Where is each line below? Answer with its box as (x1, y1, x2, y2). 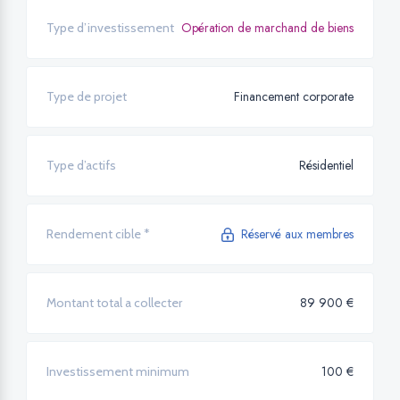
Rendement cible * (46, 226, 150, 243)
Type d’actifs (46, 157, 116, 174)
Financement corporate (234, 87, 354, 106)
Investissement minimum (46, 363, 189, 380)
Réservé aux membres (241, 225, 354, 244)
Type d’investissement (46, 20, 174, 37)
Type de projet (46, 88, 127, 105)
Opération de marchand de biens (181, 19, 354, 37)
